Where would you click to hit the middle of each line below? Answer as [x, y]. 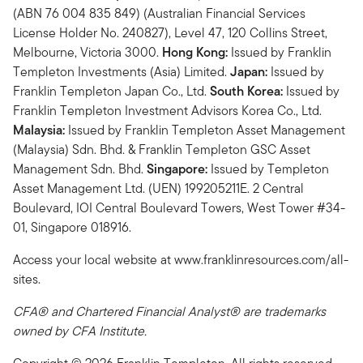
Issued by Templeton [268, 169]
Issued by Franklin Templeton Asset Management [205, 130]
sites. [27, 280]
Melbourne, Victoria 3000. [88, 53]
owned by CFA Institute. [80, 331]
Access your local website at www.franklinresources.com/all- [181, 260]
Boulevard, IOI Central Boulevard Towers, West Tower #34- [179, 208]
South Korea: [246, 92]
